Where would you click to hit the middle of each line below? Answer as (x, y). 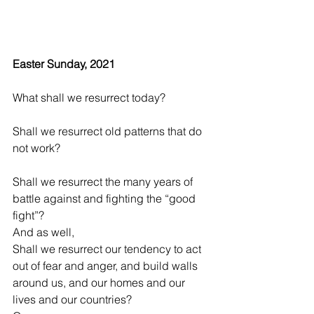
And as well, (43, 232)
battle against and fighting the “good (105, 199)
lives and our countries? (72, 300)
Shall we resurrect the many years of (104, 182)
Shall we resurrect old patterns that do (109, 131)
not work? (36, 148)
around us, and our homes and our (100, 283)
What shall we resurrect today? (89, 98)
